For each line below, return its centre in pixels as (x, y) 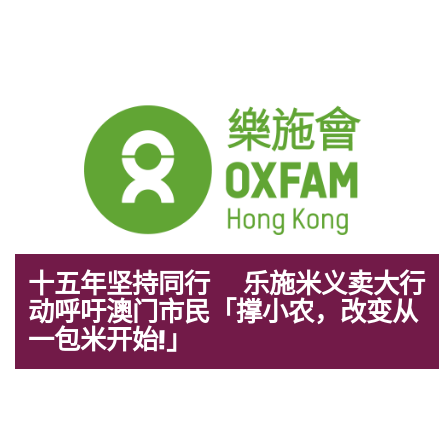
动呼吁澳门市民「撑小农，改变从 (223, 311)
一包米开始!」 (110, 339)
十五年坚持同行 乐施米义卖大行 (227, 283)
